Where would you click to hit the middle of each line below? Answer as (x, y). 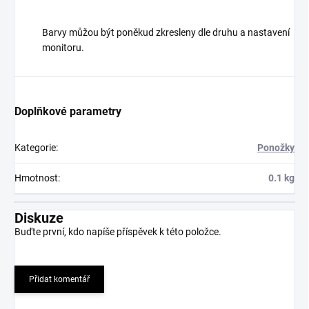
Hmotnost (36, 178)
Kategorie (35, 148)
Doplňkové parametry (68, 112)
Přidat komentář (59, 280)
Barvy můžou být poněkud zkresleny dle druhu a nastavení (166, 33)
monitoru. (63, 48)
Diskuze (39, 218)
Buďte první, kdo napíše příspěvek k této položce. (118, 232)
